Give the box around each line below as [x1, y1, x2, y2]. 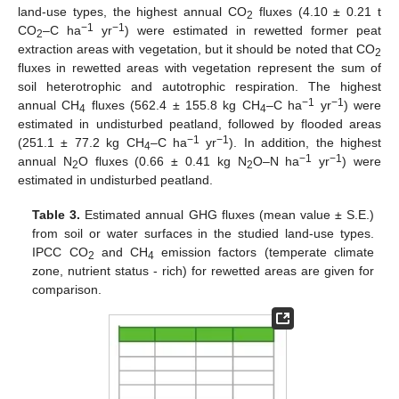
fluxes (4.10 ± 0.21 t [253, 4, 381, 20]
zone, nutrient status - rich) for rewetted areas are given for [32, 263, 374, 278]
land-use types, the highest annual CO [18, 4, 247, 20]
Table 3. [32, 207, 81, 222]
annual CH [18, 98, 80, 113]
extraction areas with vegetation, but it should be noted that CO [18, 42, 375, 57]
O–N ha [252, 154, 300, 169]
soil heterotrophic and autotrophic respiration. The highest [18, 79, 381, 94]
